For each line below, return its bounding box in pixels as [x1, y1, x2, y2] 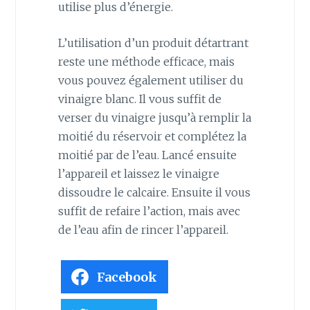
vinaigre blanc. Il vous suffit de [57, 92, 221, 107]
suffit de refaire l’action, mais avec [57, 204, 240, 219]
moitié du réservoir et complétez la [57, 129, 246, 144]
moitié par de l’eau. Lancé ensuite [57, 148, 237, 163]
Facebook [96, 268, 157, 285]
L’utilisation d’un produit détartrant [57, 36, 248, 51]
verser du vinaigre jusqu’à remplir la [57, 111, 251, 125]
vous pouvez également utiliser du [57, 73, 244, 88]
